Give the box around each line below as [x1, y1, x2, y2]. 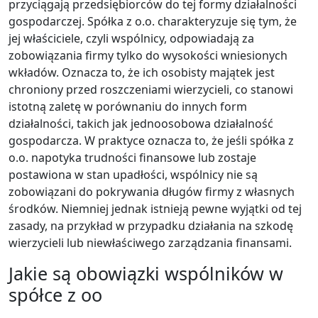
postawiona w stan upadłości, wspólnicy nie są [9, 167, 258, 182]
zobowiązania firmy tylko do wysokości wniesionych [9, 48, 287, 63]
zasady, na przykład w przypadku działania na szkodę [9, 218, 293, 234]
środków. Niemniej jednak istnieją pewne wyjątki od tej [9, 201, 302, 216]
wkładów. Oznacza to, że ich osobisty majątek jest [9, 65, 275, 80]
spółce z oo [9, 283, 102, 307]
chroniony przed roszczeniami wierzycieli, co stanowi [9, 82, 293, 97]
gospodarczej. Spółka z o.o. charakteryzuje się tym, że [9, 13, 297, 29]
